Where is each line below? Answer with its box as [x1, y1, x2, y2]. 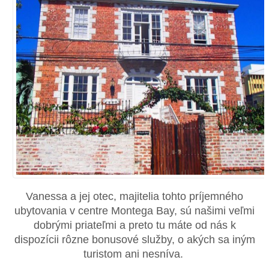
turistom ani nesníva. [83, 247, 186, 260]
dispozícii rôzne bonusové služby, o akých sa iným [14, 233, 255, 246]
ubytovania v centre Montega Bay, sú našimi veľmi [14, 204, 255, 217]
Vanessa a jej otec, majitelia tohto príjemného [26, 190, 243, 202]
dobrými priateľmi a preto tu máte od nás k [33, 219, 236, 231]
